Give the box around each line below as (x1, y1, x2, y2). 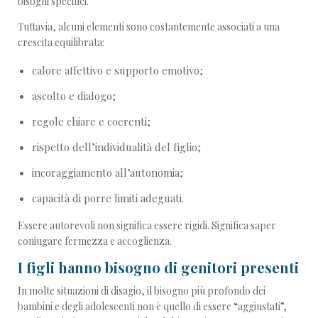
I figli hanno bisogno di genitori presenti (18, 258, 299, 278)
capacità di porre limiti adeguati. (32, 191, 184, 206)
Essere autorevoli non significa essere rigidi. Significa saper (18, 219, 276, 233)
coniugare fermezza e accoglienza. (18, 234, 172, 248)
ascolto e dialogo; (32, 89, 116, 104)
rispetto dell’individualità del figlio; (32, 140, 201, 155)
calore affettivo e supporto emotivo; (32, 63, 203, 78)
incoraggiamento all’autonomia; (32, 165, 183, 180)
